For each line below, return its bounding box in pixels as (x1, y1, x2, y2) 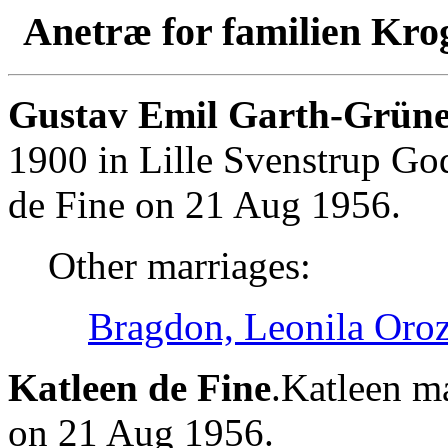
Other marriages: (48, 243, 311, 287)
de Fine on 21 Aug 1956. (8, 182, 401, 226)
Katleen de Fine (8, 365, 271, 409)
